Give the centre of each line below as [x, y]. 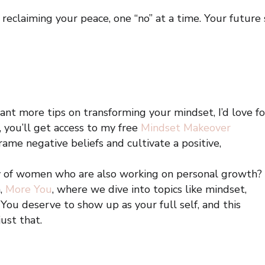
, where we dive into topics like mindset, [150, 189]
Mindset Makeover [186, 128]
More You [29, 189]
